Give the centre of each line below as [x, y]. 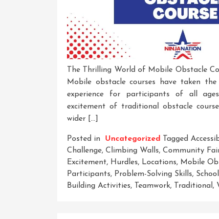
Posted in [85, 139]
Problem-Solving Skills [153, 174]
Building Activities [99, 186]
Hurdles [124, 162]
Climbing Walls [132, 150]
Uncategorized [133, 139]
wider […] [83, 119]
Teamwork [152, 186]
